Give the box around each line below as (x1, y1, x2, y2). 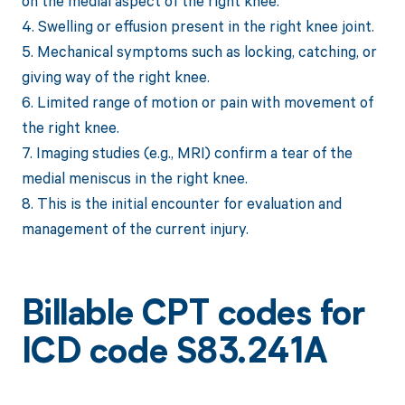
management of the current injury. (21, 218, 249, 240)
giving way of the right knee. (21, 66, 210, 88)
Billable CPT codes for (21, 299, 365, 334)
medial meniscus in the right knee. (21, 167, 248, 189)
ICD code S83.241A (21, 337, 328, 372)
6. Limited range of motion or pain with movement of (21, 91, 373, 113)
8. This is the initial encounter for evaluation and (21, 193, 342, 214)
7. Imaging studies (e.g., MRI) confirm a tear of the (21, 142, 353, 164)
